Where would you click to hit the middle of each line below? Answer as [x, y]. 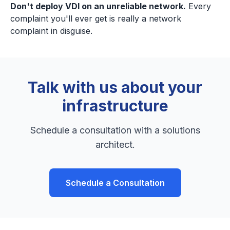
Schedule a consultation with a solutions [115, 130]
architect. [115, 145]
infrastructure [115, 106]
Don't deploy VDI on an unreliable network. [98, 6]
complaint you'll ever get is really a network [96, 18]
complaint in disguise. [51, 31]
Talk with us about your [115, 87]
